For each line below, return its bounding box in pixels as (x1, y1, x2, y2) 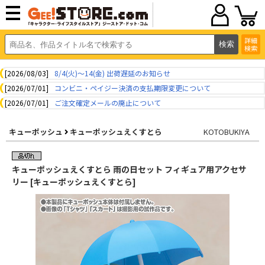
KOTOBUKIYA (203, 126, 250, 137)
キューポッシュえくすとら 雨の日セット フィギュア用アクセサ (12, 163, 247, 175)
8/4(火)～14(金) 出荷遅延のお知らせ (54, 68, 170, 78)
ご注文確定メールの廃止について (54, 98, 161, 108)
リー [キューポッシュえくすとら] (12, 176, 136, 188)
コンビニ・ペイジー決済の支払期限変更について (54, 83, 211, 93)
